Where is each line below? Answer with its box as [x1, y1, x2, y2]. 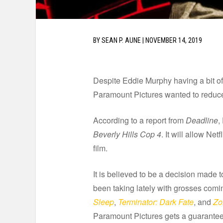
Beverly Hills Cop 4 [93, 128, 161, 140]
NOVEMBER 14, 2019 [145, 36, 202, 45]
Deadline [186, 114, 218, 126]
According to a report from [93, 114, 186, 126]
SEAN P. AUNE [102, 36, 141, 45]
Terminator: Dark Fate [118, 196, 194, 208]
